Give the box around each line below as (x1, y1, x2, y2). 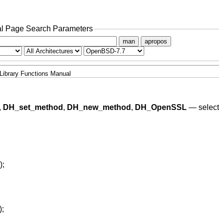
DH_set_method (2, 103, 63, 112)
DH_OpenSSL (134, 103, 187, 112)
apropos (144, 37, 167, 45)
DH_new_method (66, 103, 131, 112)
